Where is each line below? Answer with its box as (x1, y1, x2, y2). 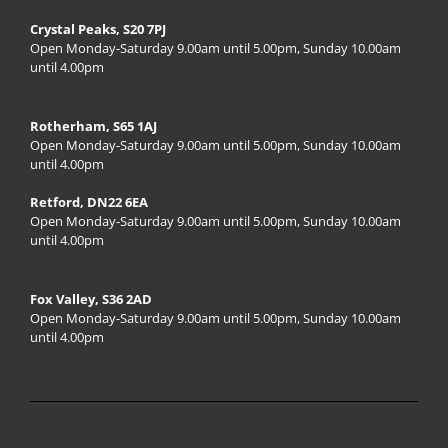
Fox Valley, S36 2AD (30, 289, 152, 308)
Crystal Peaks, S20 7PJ (30, 19, 166, 38)
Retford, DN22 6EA (30, 192, 148, 211)
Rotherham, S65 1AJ (30, 116, 157, 135)
